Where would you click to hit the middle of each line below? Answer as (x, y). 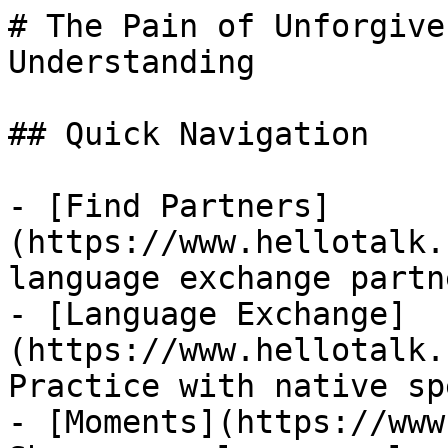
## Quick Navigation (188, 134)
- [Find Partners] (169, 206)
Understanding (131, 62)
